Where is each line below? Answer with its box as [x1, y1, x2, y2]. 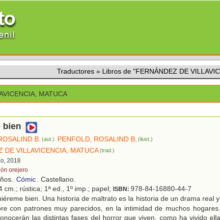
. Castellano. [37, 175, 76, 184]
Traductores [57, 67, 94, 75]
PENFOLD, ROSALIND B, [57, 135, 137, 143]
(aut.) [42, 136, 55, 142]
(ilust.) [138, 136, 153, 142]
